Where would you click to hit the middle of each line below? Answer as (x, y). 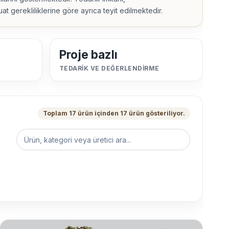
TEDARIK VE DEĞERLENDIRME (109, 68)
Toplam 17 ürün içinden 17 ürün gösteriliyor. (114, 113)
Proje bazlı (88, 55)
